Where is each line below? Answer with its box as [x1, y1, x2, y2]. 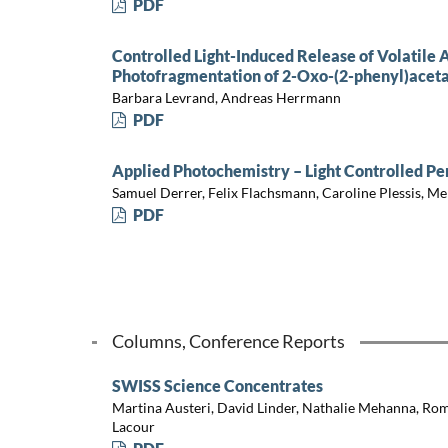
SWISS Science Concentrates [111, 375, 323, 395]
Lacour [111, 418, 155, 436]
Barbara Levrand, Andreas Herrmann [111, 89, 341, 107]
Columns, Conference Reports [111, 329, 345, 352]
